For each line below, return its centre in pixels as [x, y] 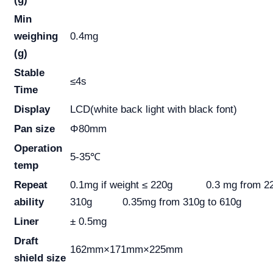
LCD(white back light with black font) [154, 110]
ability [29, 202]
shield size [40, 258]
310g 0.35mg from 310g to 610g [156, 202]
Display [32, 110]
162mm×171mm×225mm [126, 250]
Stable [29, 73]
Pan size [34, 129]
